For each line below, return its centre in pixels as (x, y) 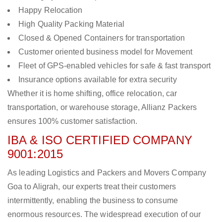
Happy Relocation (51, 10)
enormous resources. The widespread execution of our (104, 215)
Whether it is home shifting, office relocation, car (92, 94)
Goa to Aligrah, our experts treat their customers (92, 187)
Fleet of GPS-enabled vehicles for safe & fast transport (115, 66)
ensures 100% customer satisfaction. (73, 121)
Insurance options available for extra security (98, 80)
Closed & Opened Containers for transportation (102, 38)
